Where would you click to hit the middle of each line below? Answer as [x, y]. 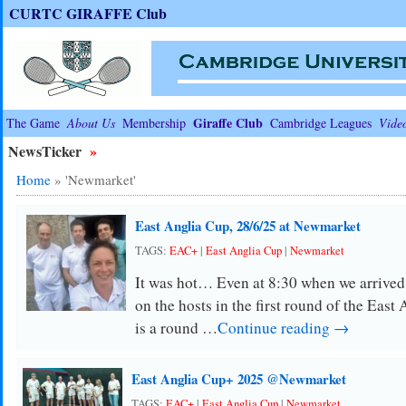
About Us [91, 123]
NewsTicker [46, 151]
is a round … [176, 328]
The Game [33, 123]
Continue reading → [283, 328]
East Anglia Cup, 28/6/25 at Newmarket [247, 226]
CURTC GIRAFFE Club [87, 13]
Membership [154, 123]
